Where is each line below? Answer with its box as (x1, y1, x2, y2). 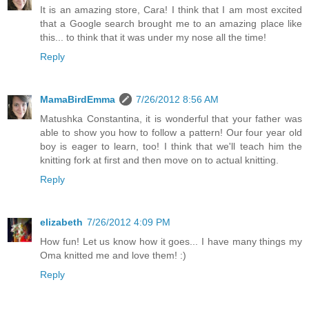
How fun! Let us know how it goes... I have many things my (40, 235, 302, 247)
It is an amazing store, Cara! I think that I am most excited (40, 4, 302, 16)
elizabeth (40, 216, 83, 228)
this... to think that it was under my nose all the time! (40, 32, 266, 43)
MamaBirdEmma (40, 94, 115, 105)
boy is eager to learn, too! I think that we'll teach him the (40, 141, 302, 152)
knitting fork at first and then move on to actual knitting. (40, 154, 279, 166)
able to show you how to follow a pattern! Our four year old (40, 127, 302, 138)
